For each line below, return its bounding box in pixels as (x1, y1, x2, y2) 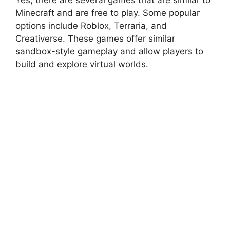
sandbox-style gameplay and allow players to (15, 46, 203, 56)
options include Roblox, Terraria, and (15, 20, 167, 31)
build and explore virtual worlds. (15, 59, 148, 69)
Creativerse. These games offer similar (15, 33, 175, 44)
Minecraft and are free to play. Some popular (15, 7, 200, 18)
